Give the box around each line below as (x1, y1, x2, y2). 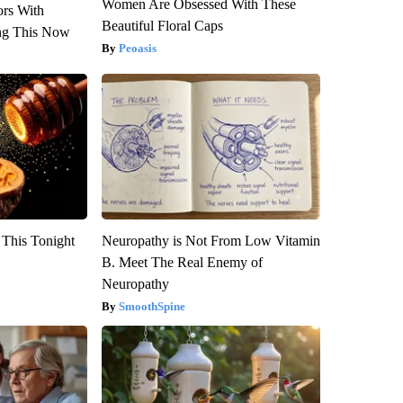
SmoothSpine (118, 300, 185, 314)
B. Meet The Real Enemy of (101, 255, 263, 271)
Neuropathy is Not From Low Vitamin (101, 233, 320, 249)
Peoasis (118, 41, 157, 56)
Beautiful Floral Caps (101, 18, 223, 34)
